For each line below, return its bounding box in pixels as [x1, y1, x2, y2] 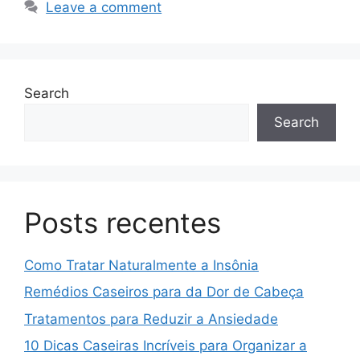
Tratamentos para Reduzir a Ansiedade [24, 310, 278, 327]
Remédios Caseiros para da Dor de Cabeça [24, 284, 304, 301]
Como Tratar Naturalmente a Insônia [24, 256, 259, 273]
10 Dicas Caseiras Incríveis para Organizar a [24, 337, 307, 354]
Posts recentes [24, 205, 221, 239]
